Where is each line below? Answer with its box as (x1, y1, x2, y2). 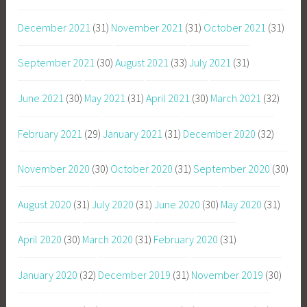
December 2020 (183, 126, 256, 140)
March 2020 (82, 232, 134, 247)
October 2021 (204, 20, 267, 34)
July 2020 (92, 197, 134, 211)
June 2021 (18, 91, 64, 106)
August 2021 (115, 56, 169, 70)
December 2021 (18, 20, 91, 34)
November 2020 (18, 162, 90, 176)
